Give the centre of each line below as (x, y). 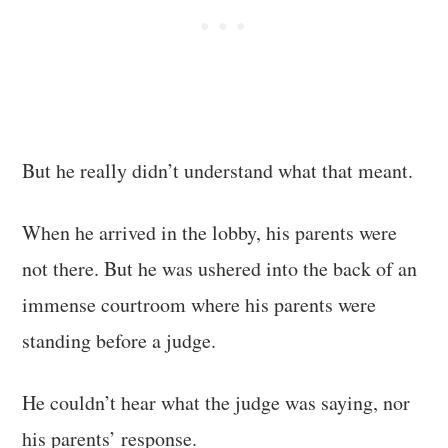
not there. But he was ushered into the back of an (220, 268)
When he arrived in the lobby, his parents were (210, 232)
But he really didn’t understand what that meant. (218, 170)
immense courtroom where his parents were (199, 304)
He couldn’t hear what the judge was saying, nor (216, 402)
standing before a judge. (119, 340)
